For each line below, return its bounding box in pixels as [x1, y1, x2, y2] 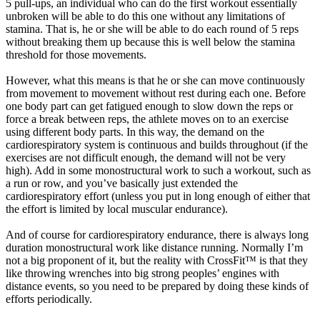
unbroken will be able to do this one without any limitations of [6, 10, 285, 22]
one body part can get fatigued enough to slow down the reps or [6, 100, 293, 112]
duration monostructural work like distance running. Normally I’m [6, 241, 303, 254]
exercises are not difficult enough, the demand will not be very [6, 151, 286, 164]
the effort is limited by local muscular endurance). [6, 203, 228, 215]
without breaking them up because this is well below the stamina [6, 36, 295, 48]
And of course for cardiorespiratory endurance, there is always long [6, 229, 309, 241]
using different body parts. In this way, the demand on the [6, 126, 264, 138]
